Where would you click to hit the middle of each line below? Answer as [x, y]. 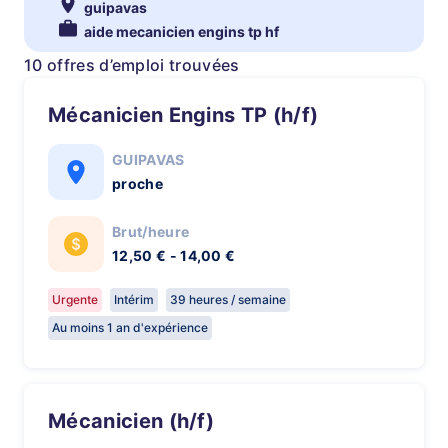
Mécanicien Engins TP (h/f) [192, 115]
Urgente [75, 299]
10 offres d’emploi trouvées [132, 65]
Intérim [134, 299]
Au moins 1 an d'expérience [130, 327]
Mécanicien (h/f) [140, 421]
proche [137, 183]
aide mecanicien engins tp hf [181, 31]
